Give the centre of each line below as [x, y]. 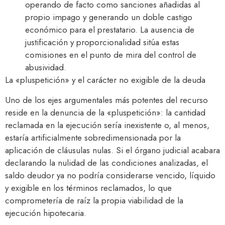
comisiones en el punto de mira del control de [111, 55]
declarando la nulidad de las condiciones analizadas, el [106, 162]
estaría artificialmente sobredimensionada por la [93, 137]
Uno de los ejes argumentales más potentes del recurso [106, 100]
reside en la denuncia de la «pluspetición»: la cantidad [105, 112]
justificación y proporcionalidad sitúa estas [102, 42]
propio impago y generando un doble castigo [109, 17]
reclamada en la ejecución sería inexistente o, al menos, [107, 125]
